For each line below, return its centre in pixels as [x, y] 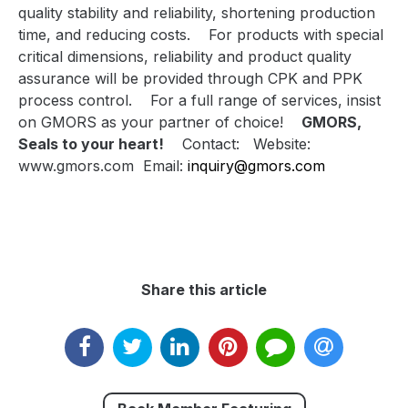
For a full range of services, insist [265, 101]
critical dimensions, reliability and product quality [185, 57]
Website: [282, 144]
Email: [165, 166]
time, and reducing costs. [104, 35]
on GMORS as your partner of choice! [151, 122]
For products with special [296, 35]
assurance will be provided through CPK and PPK [190, 79]
